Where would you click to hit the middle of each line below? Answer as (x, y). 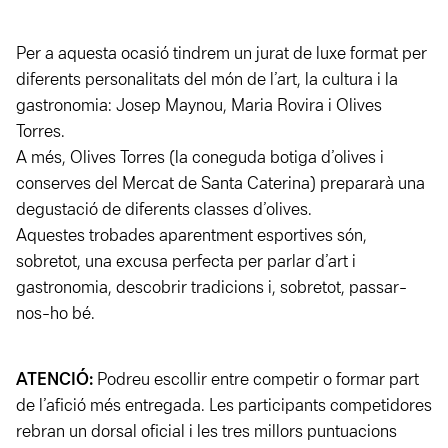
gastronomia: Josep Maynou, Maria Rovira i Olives (199, 107)
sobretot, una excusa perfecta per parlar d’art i (186, 263)
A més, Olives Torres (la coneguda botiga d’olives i (200, 159)
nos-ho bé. (55, 315)
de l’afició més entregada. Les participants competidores (224, 407)
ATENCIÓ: (56, 381)
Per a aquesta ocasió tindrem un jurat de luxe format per (221, 55)
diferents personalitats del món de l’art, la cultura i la (207, 81)
